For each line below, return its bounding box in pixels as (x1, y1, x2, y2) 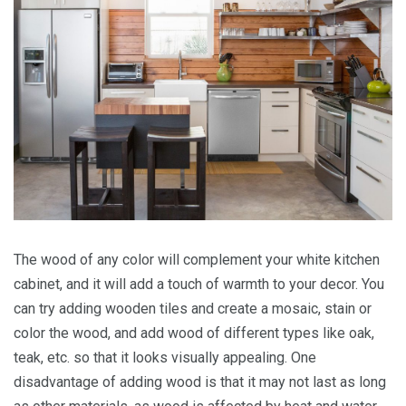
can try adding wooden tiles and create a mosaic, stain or (14, 299, 372, 317)
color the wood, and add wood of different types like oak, (14, 324, 374, 342)
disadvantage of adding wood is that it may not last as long (14, 372, 386, 391)
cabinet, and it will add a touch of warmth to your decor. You (14, 275, 384, 293)
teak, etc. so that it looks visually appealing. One (14, 348, 316, 366)
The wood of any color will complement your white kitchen (14, 250, 380, 268)
